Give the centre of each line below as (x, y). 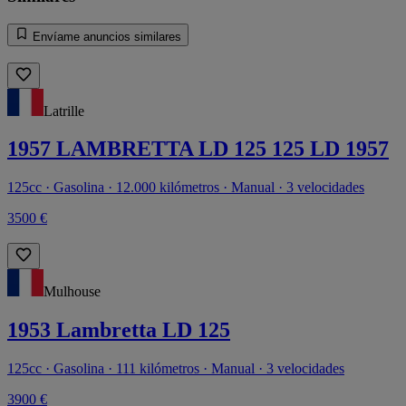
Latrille (64, 111)
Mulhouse (72, 292)
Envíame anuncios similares (105, 36)
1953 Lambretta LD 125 (119, 330)
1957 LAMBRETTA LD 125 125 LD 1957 (198, 149)
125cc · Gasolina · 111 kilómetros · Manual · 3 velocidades (176, 369)
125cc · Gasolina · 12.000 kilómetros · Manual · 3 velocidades (186, 188)
